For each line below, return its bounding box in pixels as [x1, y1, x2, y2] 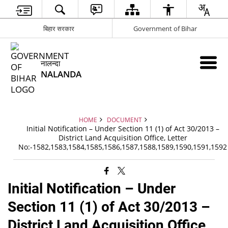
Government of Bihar [133, 23, 197, 33]
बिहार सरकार [43, 23, 74, 33]
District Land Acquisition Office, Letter [58, 133, 187, 142]
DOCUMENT [106, 116, 142, 124]
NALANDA [41, 68, 82, 80]
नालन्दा [41, 58, 61, 68]
